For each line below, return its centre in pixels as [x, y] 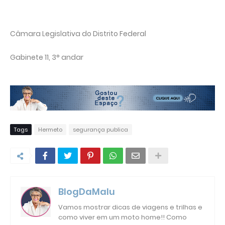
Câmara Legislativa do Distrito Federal [79, 33]
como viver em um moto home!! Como [123, 217]
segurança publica [100, 129]
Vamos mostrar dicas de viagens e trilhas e [130, 207]
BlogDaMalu [87, 191]
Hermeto [50, 129]
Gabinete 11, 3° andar [47, 57]
